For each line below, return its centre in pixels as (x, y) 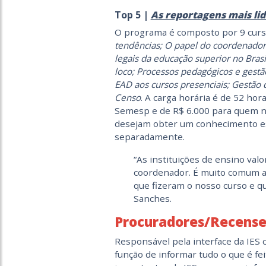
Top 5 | (132, 15)
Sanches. (152, 199)
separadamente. (149, 137)
